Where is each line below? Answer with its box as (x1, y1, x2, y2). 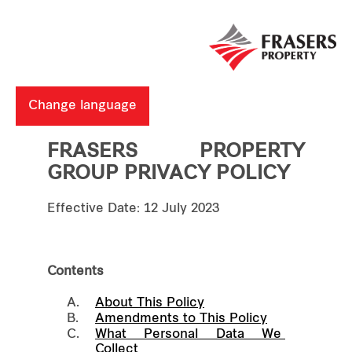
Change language (28, 99, 137, 112)
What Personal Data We (95, 328, 285, 341)
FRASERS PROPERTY (47, 142, 305, 162)
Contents (47, 265, 104, 278)
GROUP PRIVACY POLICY (47, 164, 290, 184)
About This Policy (95, 296, 204, 310)
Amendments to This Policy (95, 312, 267, 325)
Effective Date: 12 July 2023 (47, 202, 219, 215)
